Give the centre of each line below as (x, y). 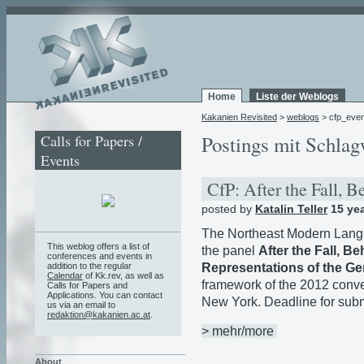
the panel (230, 250)
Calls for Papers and (87, 285)
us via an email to (81, 304)
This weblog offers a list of (98, 246)
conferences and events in (100, 256)
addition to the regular (89, 265)
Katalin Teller (291, 209)
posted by (228, 209)
